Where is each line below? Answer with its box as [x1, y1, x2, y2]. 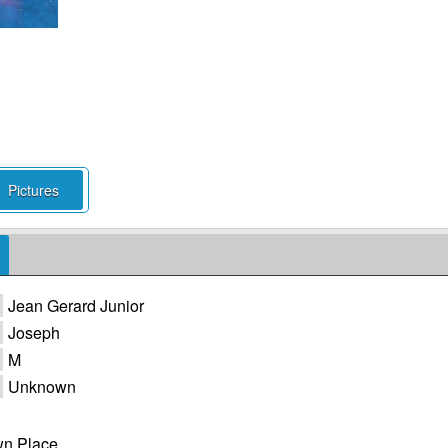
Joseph [8, 321, 60, 344]
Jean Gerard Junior [8, 294, 144, 317]
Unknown [8, 375, 76, 398]
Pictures [7, 180, 59, 200]
